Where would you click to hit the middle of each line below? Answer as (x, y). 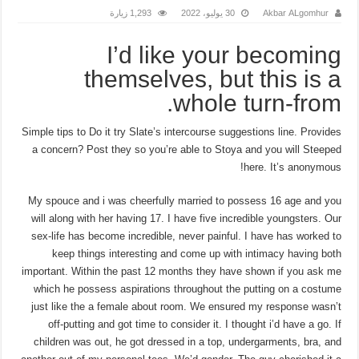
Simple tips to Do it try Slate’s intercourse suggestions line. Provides (181, 131)
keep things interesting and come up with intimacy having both (196, 253)
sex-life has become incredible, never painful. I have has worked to (186, 236)
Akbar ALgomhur (295, 12)
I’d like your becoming (224, 54)
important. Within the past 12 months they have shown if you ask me (181, 271)
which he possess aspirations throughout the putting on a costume (187, 288)
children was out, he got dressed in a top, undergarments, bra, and (187, 341)
